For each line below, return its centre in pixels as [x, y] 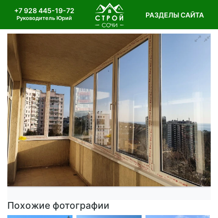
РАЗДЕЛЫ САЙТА [174, 15]
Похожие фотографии [58, 205]
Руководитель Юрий [44, 18]
